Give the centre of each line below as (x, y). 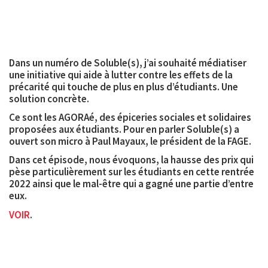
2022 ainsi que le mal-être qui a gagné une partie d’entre (131, 184)
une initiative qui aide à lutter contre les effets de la (121, 74)
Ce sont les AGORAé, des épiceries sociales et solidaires (130, 117)
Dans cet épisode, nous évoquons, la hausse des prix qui (131, 160)
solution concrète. (49, 98)
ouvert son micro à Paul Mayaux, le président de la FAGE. (130, 141)
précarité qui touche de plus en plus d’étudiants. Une (124, 86)
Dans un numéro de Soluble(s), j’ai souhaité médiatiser (128, 63)
